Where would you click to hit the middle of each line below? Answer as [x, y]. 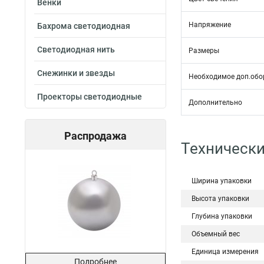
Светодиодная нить [76, 49]
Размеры [204, 51]
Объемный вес [216, 234]
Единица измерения [225, 252]
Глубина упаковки [222, 216]
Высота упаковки [220, 199]
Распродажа [95, 136]
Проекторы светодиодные [90, 97]
